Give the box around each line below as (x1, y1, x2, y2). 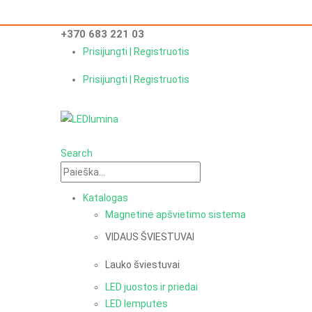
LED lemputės (105, 297, 168, 309)
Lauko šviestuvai (105, 258, 180, 270)
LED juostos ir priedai (105, 281, 198, 292)
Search (61, 147, 93, 159)
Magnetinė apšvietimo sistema (105, 208, 246, 220)
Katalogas (83, 192, 128, 203)
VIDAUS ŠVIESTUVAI (105, 231, 194, 242)
